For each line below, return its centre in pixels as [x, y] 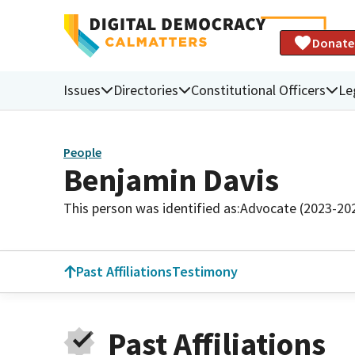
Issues [82, 90]
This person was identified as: [152, 208]
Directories [146, 90]
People [82, 153]
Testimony [205, 271]
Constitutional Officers [258, 90]
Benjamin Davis [171, 179]
